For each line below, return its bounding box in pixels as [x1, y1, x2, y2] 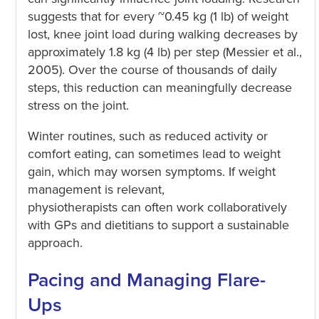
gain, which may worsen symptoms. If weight [27, 163, 276, 179]
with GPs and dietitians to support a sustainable [27, 216, 289, 233]
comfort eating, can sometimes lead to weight [27, 145, 281, 162]
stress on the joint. [27, 97, 129, 113]
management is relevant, [27, 181, 164, 197]
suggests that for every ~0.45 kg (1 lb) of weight [27, 8, 288, 24]
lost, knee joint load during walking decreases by [27, 26, 298, 42]
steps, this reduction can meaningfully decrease [27, 79, 292, 95]
